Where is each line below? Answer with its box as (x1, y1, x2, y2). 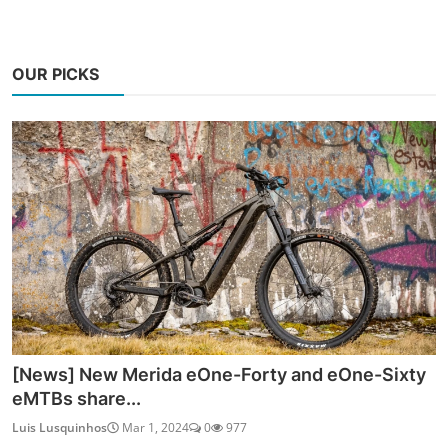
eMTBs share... (12, 388, 141, 410)
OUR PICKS (12, 63, 99, 84)
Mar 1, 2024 (119, 419, 189, 437)
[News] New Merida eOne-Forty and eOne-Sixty (12, 364, 426, 386)
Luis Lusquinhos (12, 419, 107, 437)
